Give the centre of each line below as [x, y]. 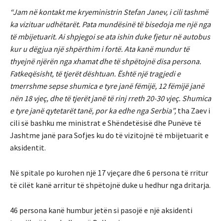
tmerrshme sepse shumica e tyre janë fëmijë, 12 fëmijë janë [107, 86]
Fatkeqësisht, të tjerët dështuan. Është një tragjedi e [95, 73]
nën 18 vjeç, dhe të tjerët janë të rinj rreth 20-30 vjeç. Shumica [110, 98]
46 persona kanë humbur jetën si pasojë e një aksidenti [101, 210]
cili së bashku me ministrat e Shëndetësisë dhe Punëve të [106, 123]
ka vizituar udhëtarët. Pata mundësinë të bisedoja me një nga [110, 24]
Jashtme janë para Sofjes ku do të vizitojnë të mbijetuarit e [109, 135]
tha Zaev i [193, 110]
